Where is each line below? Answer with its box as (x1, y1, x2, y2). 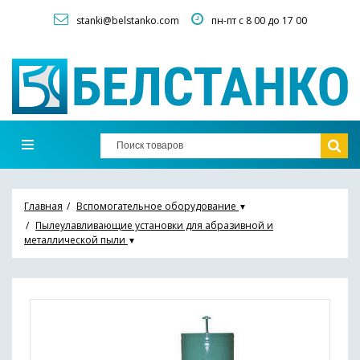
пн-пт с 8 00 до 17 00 (211, 13, 307, 27)
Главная (24, 198, 63, 213)
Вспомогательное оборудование (76, 198, 236, 213)
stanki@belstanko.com (76, 13, 179, 27)
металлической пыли (24, 232, 125, 247)
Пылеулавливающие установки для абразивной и (35, 218, 273, 232)
